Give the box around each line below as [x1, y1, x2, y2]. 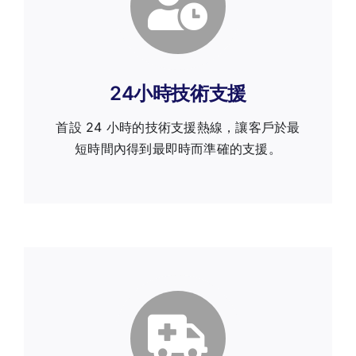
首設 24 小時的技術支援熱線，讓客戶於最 [56, 118, 300, 135]
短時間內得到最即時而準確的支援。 [75, 140, 281, 157]
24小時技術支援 [109, 81, 247, 105]
